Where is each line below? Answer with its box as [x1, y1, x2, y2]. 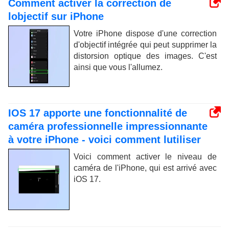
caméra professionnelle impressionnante [8, 120, 208, 132]
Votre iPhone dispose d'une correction [74, 29, 217, 38]
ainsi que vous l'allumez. [74, 62, 163, 72]
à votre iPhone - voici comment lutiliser [8, 133, 201, 145]
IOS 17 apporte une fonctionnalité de [8, 107, 187, 119]
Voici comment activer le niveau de [74, 152, 217, 161]
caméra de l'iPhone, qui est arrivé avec [74, 163, 217, 172]
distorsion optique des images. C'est [74, 51, 217, 60]
